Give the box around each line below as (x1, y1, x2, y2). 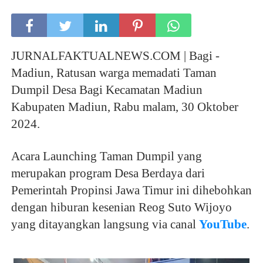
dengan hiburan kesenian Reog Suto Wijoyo (11, 200, 232, 215)
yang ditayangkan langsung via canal (11, 217, 199, 232)
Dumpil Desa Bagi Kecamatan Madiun (11, 83, 203, 97)
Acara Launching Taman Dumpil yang (11, 149, 202, 164)
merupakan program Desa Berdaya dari (11, 166, 205, 181)
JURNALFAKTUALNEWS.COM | (11, 49, 189, 63)
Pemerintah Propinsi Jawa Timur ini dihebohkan (11, 183, 252, 198)
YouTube (198, 217, 247, 232)
